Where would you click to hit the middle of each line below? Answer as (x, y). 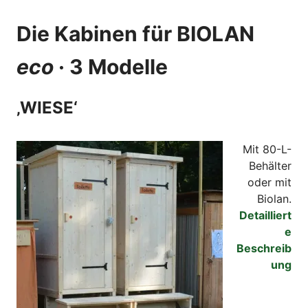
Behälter (270, 166)
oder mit (269, 183)
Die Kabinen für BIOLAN (135, 34)
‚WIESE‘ (47, 108)
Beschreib (264, 249)
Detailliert (265, 216)
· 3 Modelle (111, 67)
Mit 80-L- (267, 150)
